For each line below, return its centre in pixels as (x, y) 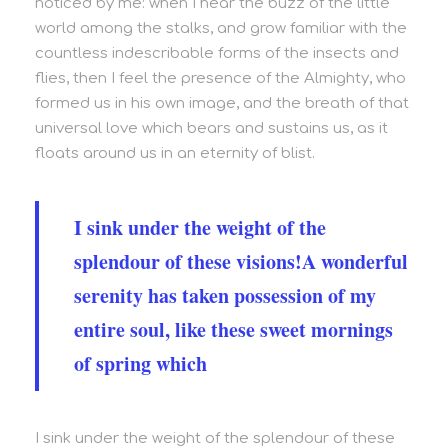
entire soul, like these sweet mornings (233, 330)
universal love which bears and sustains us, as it (211, 129)
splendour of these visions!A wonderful (241, 262)
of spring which (140, 364)
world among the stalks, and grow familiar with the (221, 29)
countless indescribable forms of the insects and (217, 54)
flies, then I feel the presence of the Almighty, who (220, 79)
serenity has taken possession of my (225, 296)
